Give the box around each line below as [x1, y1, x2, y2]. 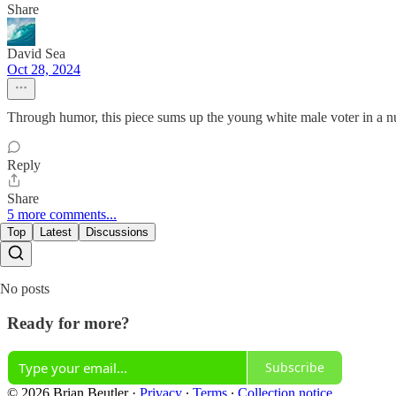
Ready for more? [7, 313, 130, 332]
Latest [40, 225, 72, 240]
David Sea [7, 46, 65, 62]
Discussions [86, 225, 148, 240]
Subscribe [265, 359, 324, 376]
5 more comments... [7, 207, 117, 223]
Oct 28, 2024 [7, 62, 80, 78]
